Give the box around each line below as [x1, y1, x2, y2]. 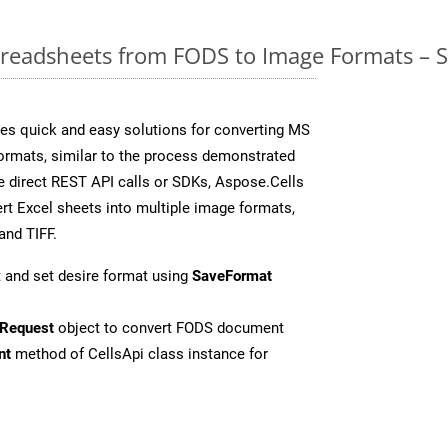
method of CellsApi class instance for [11, 344, 268, 363]
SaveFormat [192, 266, 272, 285]
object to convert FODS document [54, 318, 284, 337]
